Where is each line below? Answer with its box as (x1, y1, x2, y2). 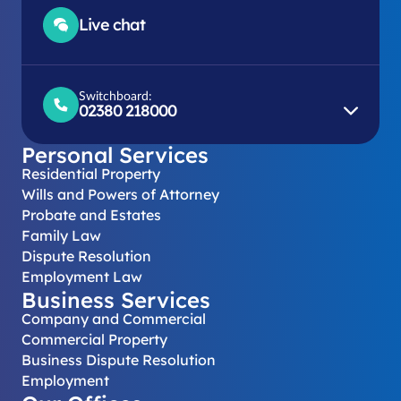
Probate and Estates (21, 205, 161, 224)
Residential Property (21, 164, 160, 183)
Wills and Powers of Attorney (21, 184, 219, 203)
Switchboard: (79, 90, 152, 103)
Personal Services (21, 141, 209, 168)
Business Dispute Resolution (21, 350, 216, 369)
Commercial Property (21, 329, 167, 348)
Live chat (79, 13, 145, 35)
